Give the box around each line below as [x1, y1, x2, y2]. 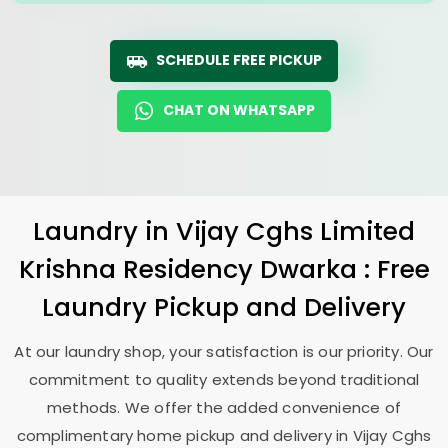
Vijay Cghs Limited [176, 213, 415, 249]
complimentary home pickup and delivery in [16, 425, 353, 446]
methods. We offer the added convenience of [47, 397, 401, 418]
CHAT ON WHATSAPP [163, 100, 315, 120]
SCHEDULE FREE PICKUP [156, 50, 322, 70]
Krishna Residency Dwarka [18, 251, 364, 287]
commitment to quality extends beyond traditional [28, 369, 420, 390]
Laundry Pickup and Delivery [42, 289, 406, 325]
